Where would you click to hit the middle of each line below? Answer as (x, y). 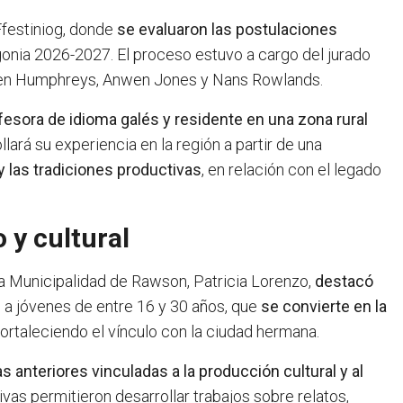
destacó (342, 282)
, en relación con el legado (291, 170)
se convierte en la (322, 307)
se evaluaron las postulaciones (225, 30)
